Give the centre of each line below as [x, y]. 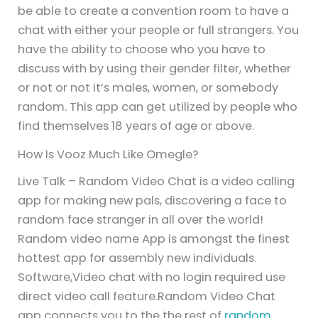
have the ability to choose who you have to [142, 49]
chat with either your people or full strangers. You [159, 30]
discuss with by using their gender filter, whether [155, 68]
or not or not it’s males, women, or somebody [148, 87]
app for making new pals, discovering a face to [153, 201]
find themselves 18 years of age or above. [136, 126]
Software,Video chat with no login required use [152, 278]
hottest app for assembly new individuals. [137, 258]
